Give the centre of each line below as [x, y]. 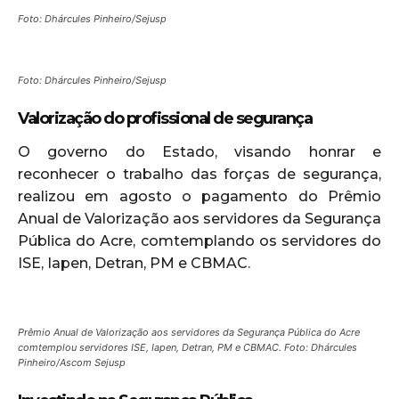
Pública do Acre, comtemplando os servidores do [199, 240]
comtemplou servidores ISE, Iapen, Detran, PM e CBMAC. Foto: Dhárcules [187, 347]
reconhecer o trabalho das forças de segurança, [199, 174]
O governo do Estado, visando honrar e [199, 151]
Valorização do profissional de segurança [165, 118]
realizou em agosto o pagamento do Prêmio [199, 196]
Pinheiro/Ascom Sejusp [72, 362]
